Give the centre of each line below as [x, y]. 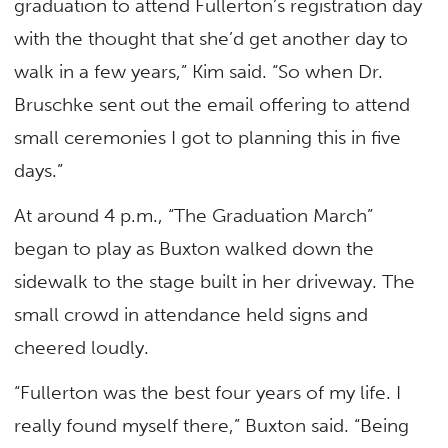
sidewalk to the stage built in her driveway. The [215, 282]
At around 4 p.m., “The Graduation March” [194, 216]
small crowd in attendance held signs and [191, 315]
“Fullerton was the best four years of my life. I [208, 393]
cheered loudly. [82, 348]
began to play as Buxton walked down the [194, 249]
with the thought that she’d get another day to [211, 38]
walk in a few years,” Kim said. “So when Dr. [199, 71]
